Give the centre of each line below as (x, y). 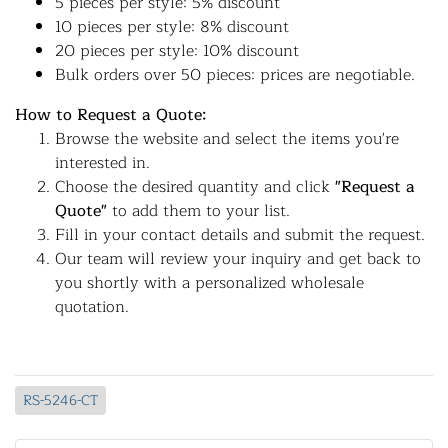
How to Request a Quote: (110, 115)
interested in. (102, 163)
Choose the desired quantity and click (195, 187)
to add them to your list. (198, 211)
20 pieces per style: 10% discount (177, 51)
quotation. (92, 307)
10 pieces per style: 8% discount (172, 27)
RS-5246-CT (60, 400)
